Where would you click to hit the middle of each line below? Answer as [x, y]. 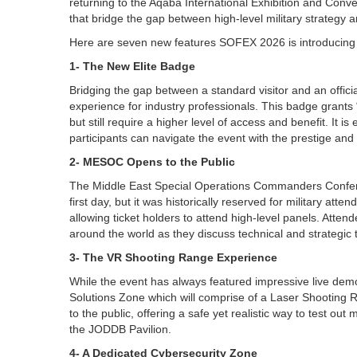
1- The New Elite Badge [132, 66]
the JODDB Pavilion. [120, 329]
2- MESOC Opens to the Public [152, 162]
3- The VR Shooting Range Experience [173, 257]
